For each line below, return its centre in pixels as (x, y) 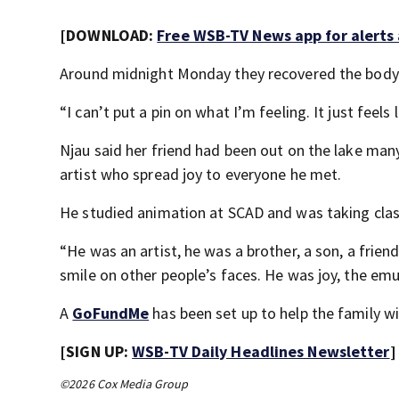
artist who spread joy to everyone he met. (201, 174)
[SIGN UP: (96, 351)
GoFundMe (111, 313)
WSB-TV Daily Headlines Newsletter (261, 351)
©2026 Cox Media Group (124, 384)
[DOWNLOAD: (109, 35)
